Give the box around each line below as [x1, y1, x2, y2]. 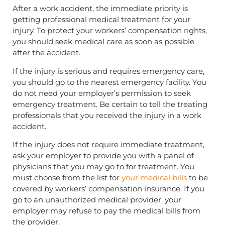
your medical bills [120, 173, 187, 183]
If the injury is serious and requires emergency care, [13, 66, 204, 76]
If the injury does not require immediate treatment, [13, 140, 204, 150]
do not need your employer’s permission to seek [13, 88, 191, 98]
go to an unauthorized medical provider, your [13, 195, 181, 205]
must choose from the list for [13, 173, 120, 183]
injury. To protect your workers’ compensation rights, [13, 26, 207, 36]
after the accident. [13, 48, 80, 58]
